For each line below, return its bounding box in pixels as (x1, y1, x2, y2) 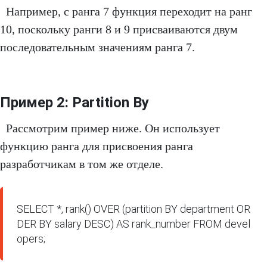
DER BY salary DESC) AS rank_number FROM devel (17, 218, 251, 231)
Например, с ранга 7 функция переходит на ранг (6, 5, 252, 18)
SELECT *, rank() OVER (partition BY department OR (17, 203, 251, 216)
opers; (17, 232, 46, 246)
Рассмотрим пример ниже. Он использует (6, 122, 220, 135)
